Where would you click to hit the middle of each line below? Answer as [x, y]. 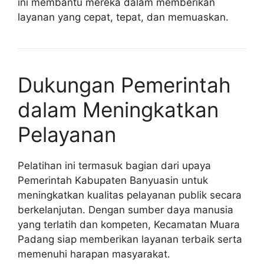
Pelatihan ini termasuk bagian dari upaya [114, 166]
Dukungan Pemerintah [124, 85]
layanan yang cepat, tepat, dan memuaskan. [123, 17]
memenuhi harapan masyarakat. [94, 254]
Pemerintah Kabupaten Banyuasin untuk [113, 181]
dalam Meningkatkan [118, 110]
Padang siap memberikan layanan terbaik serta [130, 240]
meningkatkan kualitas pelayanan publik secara [130, 195]
